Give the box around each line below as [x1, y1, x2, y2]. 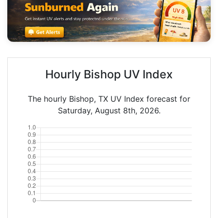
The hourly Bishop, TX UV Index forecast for [28, 93, 190, 104]
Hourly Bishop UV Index [45, 67, 173, 81]
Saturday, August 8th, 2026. [57, 105, 161, 115]
